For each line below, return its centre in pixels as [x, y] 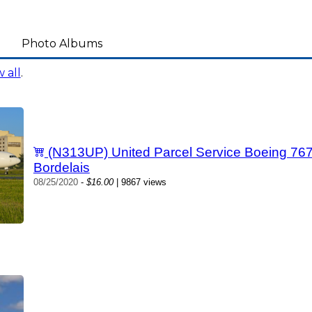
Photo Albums [62, 44]
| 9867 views [140, 182]
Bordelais [61, 168]
